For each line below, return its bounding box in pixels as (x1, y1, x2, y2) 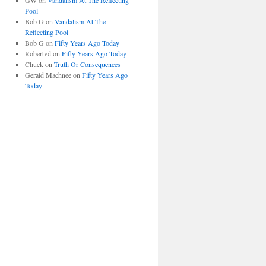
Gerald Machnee (24, 70, 71, 80)
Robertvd (24, 49, 51, 58)
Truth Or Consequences (53, 59, 121, 69)
